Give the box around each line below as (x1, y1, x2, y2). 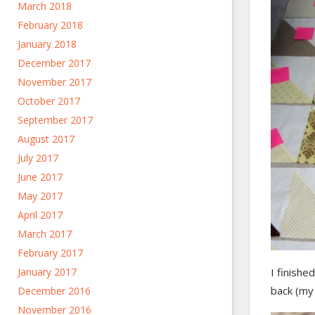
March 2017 (18, 227, 72, 240)
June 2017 (18, 170, 63, 184)
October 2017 (18, 94, 80, 108)
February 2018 (18, 18, 83, 32)
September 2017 (18, 113, 93, 127)
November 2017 (18, 75, 91, 89)
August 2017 (18, 132, 75, 146)
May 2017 (18, 189, 63, 202)
